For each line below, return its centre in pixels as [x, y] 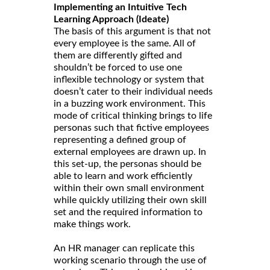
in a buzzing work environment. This [130, 103]
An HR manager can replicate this [124, 248]
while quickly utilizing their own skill [130, 200]
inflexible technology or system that [129, 79]
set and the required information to [128, 212]
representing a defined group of [120, 140]
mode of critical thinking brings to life [133, 115]
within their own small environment [129, 188]
